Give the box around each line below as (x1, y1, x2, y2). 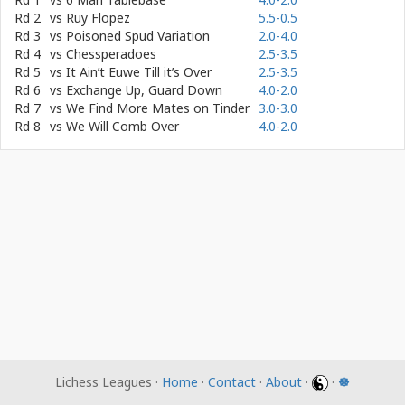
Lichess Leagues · (55, 373, 162, 391)
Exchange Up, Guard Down (66, 81, 222, 99)
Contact (208, 373, 256, 391)
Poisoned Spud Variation (66, 27, 210, 44)
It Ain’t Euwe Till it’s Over (66, 63, 212, 80)
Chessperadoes (66, 45, 156, 62)
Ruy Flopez (66, 9, 130, 26)
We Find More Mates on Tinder (66, 99, 250, 117)
